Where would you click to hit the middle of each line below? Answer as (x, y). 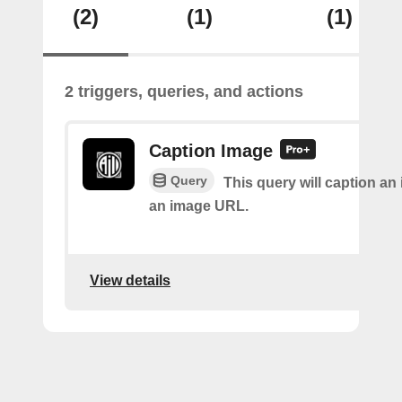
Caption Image (211, 151)
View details (130, 280)
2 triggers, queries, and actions (184, 92)
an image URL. (199, 206)
